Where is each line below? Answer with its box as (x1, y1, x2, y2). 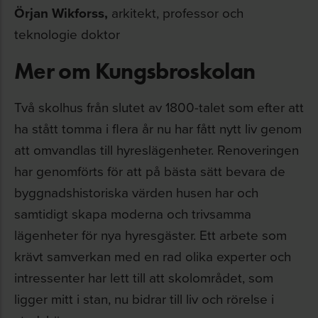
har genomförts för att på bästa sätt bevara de (14, 160, 285, 180)
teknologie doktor (14, 23, 120, 43)
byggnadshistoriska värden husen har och (14, 182, 258, 202)
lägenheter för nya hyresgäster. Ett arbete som (14, 224, 287, 244)
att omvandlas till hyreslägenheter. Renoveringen (14, 139, 299, 159)
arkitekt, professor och (108, 2, 243, 22)
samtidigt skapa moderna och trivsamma (14, 203, 251, 223)
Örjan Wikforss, (14, 2, 108, 23)
